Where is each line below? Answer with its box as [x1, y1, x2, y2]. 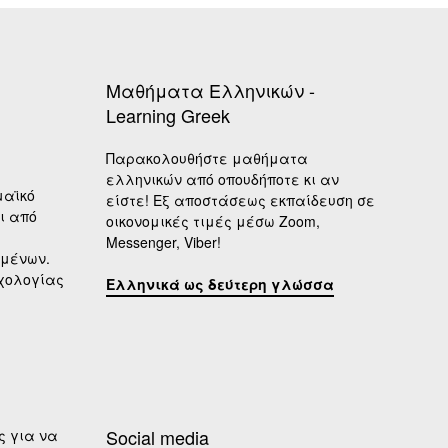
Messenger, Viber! [106, 232, 221, 253]
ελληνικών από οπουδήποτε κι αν [106, 169, 339, 190]
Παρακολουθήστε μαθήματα [106, 148, 308, 169]
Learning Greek [106, 102, 230, 129]
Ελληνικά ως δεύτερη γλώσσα [106, 273, 334, 294]
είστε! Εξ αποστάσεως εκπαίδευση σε [106, 190, 375, 211]
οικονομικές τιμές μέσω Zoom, [106, 211, 320, 232]
